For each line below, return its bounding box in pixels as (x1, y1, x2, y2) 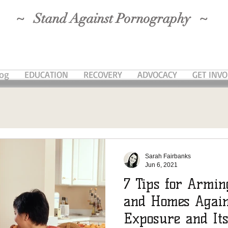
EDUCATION (24, 69, 68, 80)
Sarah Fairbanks (145, 153, 191, 160)
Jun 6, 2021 (145, 161, 178, 168)
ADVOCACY (137, 69, 177, 80)
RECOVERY (83, 69, 122, 80)
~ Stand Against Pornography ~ (16, 11, 208, 27)
